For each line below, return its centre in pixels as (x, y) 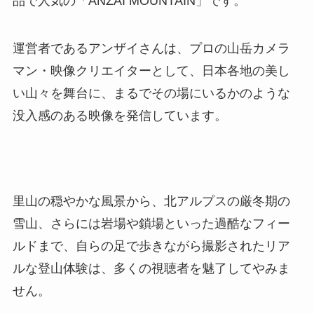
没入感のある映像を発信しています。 (120, 116)
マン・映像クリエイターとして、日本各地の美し (151, 71)
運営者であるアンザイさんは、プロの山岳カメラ (151, 49)
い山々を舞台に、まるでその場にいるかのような (151, 94)
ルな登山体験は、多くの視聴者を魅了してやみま (151, 268)
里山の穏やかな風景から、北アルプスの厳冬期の (151, 201)
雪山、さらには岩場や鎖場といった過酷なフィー (151, 223)
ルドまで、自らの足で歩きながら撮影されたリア (151, 246)
